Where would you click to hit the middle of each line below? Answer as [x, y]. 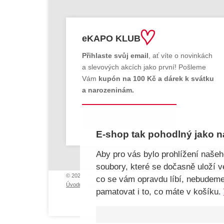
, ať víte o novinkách [180, 56]
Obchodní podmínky [125, 185]
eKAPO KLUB [111, 39]
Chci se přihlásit [123, 117]
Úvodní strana [83, 185]
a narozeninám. [108, 90]
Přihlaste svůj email [115, 56]
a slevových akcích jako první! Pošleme [144, 67]
